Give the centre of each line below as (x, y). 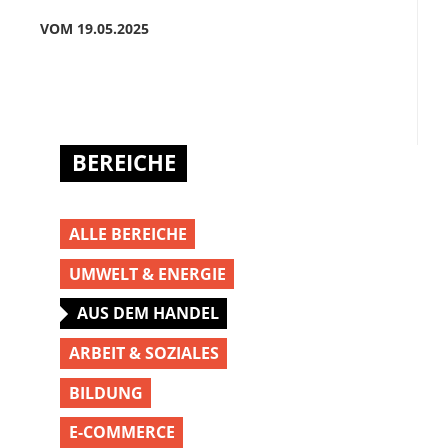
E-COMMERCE (121, 432)
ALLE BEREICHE (127, 234)
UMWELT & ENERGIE (147, 273)
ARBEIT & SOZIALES (143, 353)
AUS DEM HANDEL (147, 313)
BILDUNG (105, 392)
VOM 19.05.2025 (94, 28)
